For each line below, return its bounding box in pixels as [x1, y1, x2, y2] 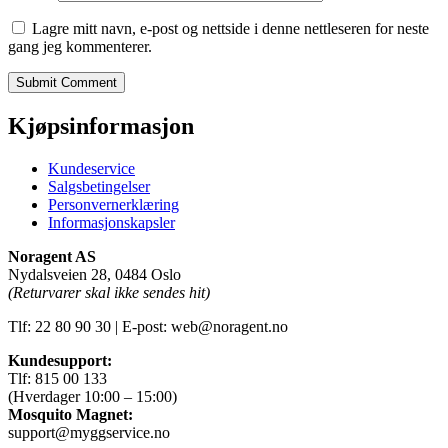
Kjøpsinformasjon [8, 112, 194, 139]
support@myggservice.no [8, 423, 170, 441]
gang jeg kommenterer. [8, 37, 152, 55]
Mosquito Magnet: [8, 405, 133, 423]
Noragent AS [8, 247, 96, 265]
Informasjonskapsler [48, 213, 175, 231]
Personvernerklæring [48, 195, 179, 213]
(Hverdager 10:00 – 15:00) [8, 387, 177, 405]
